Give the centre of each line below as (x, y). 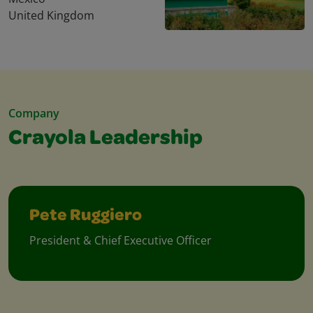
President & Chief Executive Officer (121, 241)
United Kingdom (51, 16)
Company (34, 114)
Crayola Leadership (105, 140)
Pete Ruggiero (86, 217)
